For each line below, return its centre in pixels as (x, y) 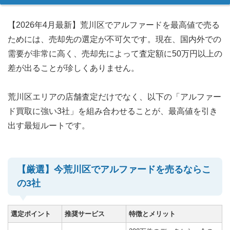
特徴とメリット (152, 214)
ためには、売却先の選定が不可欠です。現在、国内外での (114, 39)
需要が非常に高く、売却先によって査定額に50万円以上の (115, 53)
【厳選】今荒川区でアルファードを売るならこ (114, 169)
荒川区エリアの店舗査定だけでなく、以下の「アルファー (114, 97)
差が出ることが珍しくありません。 (73, 68)
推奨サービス (85, 214)
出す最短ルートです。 (49, 125)
